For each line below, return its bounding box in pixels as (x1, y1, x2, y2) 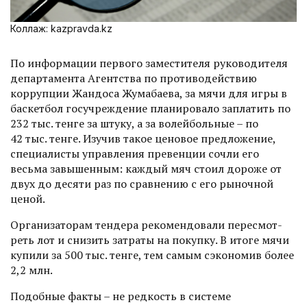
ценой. (10, 191, 45, 206)
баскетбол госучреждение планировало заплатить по (10, 100, 291, 116)
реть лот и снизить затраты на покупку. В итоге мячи (10, 232, 289, 247)
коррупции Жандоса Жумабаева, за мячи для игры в (10, 85, 287, 101)
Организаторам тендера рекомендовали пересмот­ (10, 217, 282, 232)
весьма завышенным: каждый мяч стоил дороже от (10, 160, 282, 176)
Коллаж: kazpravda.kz (10, 22, 112, 34)
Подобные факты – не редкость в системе (10, 288, 231, 304)
